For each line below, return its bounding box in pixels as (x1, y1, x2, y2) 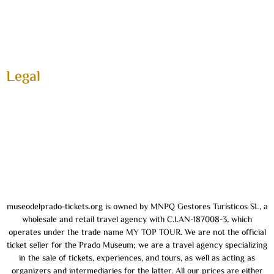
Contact (6, 53, 41, 69)
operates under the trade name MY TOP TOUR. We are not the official (8, 226, 266, 240)
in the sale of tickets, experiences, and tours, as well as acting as (19, 252, 255, 266)
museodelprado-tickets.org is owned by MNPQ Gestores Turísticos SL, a (6, 201, 268, 215)
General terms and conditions (6, 105, 134, 120)
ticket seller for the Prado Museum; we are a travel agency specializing (7, 239, 267, 253)
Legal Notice (6, 141, 59, 157)
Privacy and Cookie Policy (6, 86, 117, 102)
